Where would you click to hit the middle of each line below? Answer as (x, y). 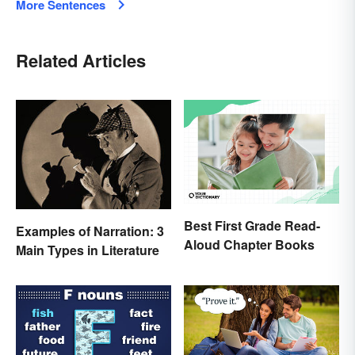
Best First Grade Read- (252, 225)
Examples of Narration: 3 (90, 231)
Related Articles (81, 60)
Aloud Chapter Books (249, 244)
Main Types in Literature (88, 250)
